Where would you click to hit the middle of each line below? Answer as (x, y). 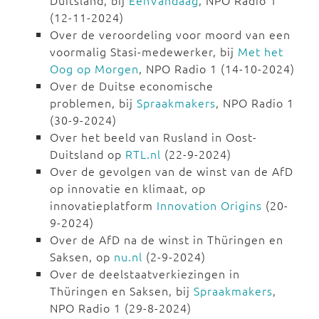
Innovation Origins (209, 205)
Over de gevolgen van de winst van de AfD (172, 171)
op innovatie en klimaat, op (128, 188)
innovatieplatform (103, 205)
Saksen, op (82, 257)
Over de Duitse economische (132, 86)
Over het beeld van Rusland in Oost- (153, 137)
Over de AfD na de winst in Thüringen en (167, 240)
